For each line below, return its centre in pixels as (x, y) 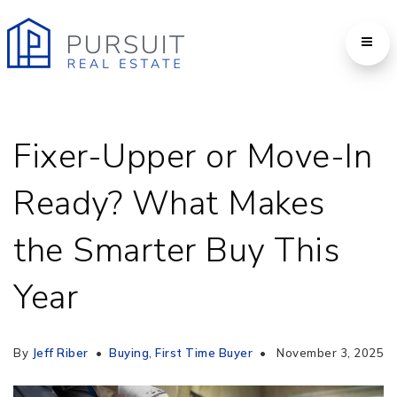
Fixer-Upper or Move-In (193, 156)
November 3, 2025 (328, 353)
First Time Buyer (204, 353)
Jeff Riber (60, 353)
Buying (129, 353)
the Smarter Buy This (176, 250)
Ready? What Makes (169, 203)
